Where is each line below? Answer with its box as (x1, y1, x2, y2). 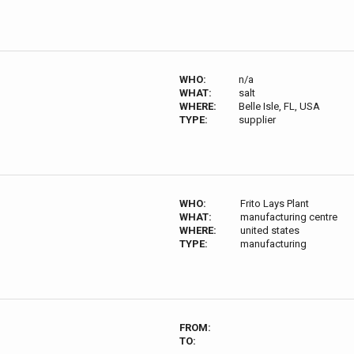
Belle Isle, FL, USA (238, 100, 320, 112)
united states (239, 224, 299, 236)
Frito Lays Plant (239, 198, 309, 209)
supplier (238, 114, 276, 126)
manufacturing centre (239, 211, 337, 223)
